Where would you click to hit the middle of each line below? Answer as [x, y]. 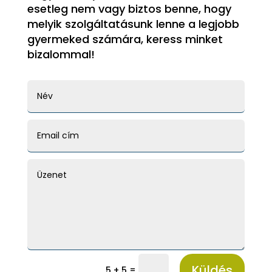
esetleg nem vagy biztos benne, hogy [129, 9]
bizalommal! [61, 54]
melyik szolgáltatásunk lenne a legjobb [133, 24]
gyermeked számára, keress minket [125, 39]
